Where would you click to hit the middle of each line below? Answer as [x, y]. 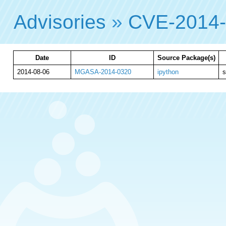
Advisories [60, 22]
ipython [168, 72]
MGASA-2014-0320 [103, 72]
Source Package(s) [186, 58]
